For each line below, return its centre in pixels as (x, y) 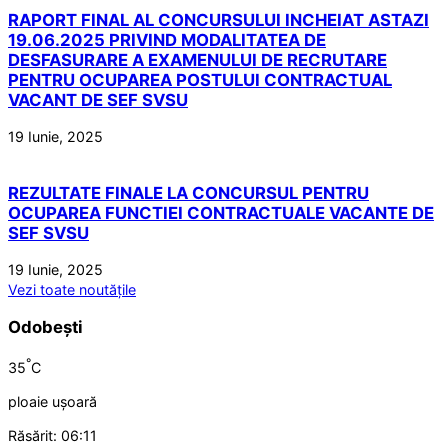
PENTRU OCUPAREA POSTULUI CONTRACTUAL (200, 80)
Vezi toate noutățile (72, 290)
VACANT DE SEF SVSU (98, 100)
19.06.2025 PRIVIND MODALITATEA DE (167, 40)
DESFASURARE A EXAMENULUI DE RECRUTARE (197, 60)
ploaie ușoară (52, 401)
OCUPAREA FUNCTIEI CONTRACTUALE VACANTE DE (221, 213)
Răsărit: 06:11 (52, 435)
